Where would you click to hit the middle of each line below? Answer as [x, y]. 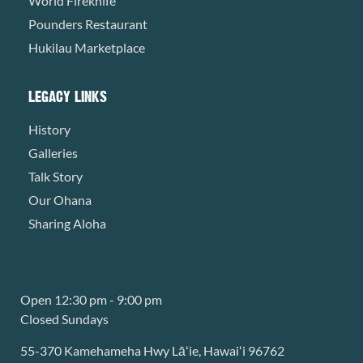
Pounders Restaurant [88, 23]
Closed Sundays [64, 318]
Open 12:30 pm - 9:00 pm [91, 299]
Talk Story [56, 176]
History [49, 129]
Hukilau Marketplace [87, 47]
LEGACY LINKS [68, 96]
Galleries [53, 152]
